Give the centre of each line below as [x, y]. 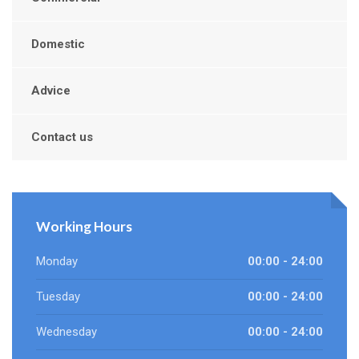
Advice [51, 91]
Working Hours [84, 227]
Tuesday [58, 297]
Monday [57, 262]
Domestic [58, 44]
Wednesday [67, 332]
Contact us [62, 137]
